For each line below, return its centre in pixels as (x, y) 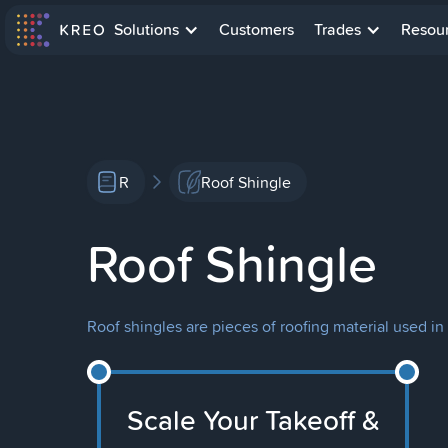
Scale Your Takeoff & (253, 420)
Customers (256, 29)
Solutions (146, 29)
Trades (337, 29)
